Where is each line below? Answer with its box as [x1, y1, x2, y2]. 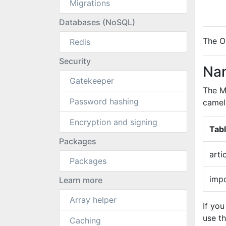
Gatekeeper [70, 76, 114, 86]
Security [59, 56, 91, 66]
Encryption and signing [70, 117, 157, 127]
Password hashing [70, 96, 139, 106]
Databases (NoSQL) [59, 17, 135, 27]
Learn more [59, 175, 102, 185]
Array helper [70, 195, 117, 205]
